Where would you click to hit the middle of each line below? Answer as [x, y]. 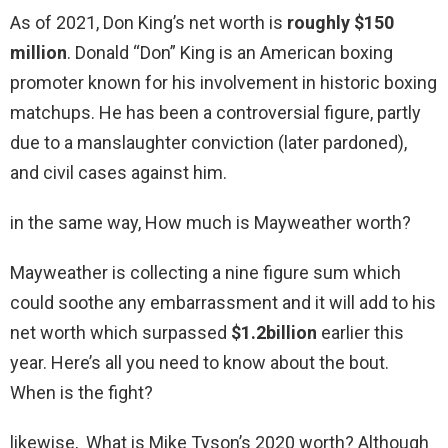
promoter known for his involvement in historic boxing [223, 83]
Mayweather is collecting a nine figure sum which [205, 273]
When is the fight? [81, 393]
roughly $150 [340, 23]
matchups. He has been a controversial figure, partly [215, 113]
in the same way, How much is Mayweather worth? [210, 223]
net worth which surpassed [120, 333]
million [38, 53]
